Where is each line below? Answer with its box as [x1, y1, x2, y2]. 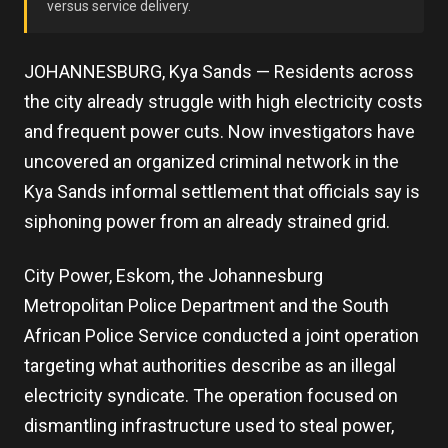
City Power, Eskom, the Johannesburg [24, 265, 323, 286]
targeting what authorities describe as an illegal [24, 355, 396, 376]
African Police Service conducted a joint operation [24, 325, 419, 346]
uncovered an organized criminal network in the [24, 151, 399, 172]
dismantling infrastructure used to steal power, [24, 415, 394, 436]
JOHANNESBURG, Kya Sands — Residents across [24, 61, 414, 82]
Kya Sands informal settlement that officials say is [24, 181, 420, 202]
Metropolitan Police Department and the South [24, 295, 389, 316]
